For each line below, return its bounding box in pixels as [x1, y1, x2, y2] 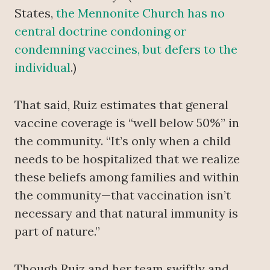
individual [14, 60, 71, 75]
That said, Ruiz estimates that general [14, 97, 228, 112]
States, [14, 5, 53, 20]
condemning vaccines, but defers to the [14, 42, 237, 57]
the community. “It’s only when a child [14, 133, 231, 148]
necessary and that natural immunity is [14, 206, 238, 221]
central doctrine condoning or [14, 24, 186, 39]
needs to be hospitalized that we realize [14, 151, 240, 166]
